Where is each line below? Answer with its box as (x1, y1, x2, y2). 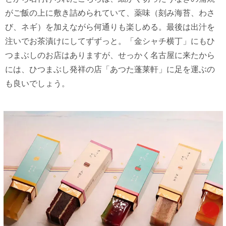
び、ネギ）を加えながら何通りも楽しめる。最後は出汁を (5, 23, 215, 32)
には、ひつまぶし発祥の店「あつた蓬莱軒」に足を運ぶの (5, 65, 215, 74)
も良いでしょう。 (5, 79, 70, 88)
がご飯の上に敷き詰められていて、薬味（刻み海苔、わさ (5, 9, 215, 18)
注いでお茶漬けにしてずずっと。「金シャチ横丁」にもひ (5, 37, 215, 46)
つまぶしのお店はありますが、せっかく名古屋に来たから (5, 51, 215, 60)
